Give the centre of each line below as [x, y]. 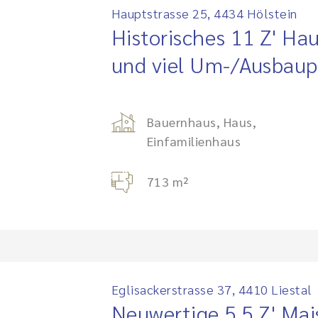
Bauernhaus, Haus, [201, 122]
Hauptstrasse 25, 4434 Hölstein [204, 13]
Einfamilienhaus [193, 141]
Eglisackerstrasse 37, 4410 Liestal [212, 289]
